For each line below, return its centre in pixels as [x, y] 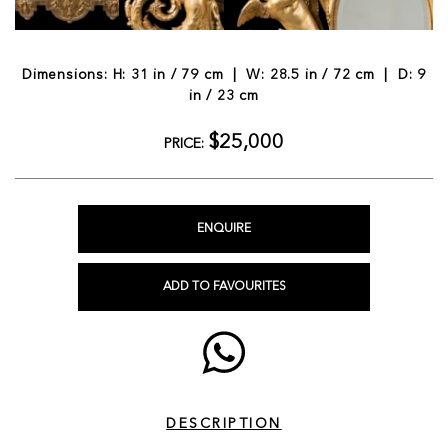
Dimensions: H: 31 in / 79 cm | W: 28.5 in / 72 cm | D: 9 [224, 74]
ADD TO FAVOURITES [224, 286]
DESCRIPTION [224, 423]
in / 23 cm [224, 95]
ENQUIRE [224, 228]
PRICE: [186, 143]
